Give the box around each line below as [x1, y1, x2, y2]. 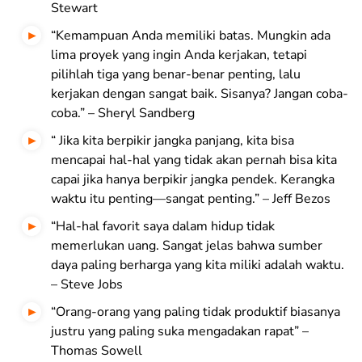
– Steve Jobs [51, 276, 123, 294]
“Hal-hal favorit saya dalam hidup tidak [51, 217, 275, 236]
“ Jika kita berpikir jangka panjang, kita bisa [51, 132, 294, 150]
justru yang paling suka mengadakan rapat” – [51, 322, 309, 341]
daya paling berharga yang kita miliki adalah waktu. [51, 256, 344, 275]
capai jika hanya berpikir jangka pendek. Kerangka [51, 170, 335, 189]
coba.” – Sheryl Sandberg [51, 104, 195, 123]
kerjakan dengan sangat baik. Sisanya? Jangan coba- [51, 85, 348, 103]
